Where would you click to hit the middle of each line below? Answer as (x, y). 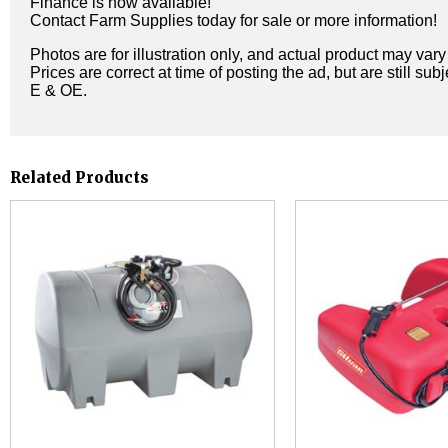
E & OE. (58, 90)
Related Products (79, 178)
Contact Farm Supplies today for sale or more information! (233, 20)
